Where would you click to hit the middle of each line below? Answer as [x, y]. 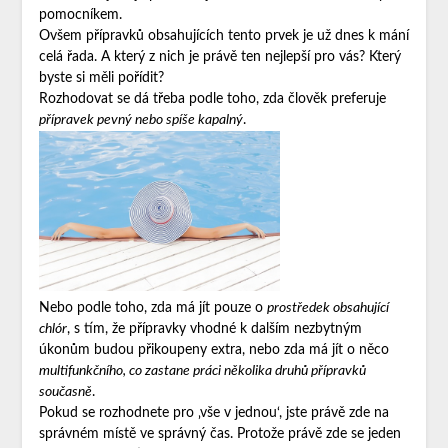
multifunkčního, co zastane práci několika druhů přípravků [202, 371]
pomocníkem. [80, 14]
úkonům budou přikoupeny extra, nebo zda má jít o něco [213, 350]
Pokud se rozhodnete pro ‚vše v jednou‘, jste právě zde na [213, 413]
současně [65, 392]
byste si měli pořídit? [101, 77]
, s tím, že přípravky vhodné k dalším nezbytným [214, 329]
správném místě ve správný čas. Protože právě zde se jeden [219, 434]
